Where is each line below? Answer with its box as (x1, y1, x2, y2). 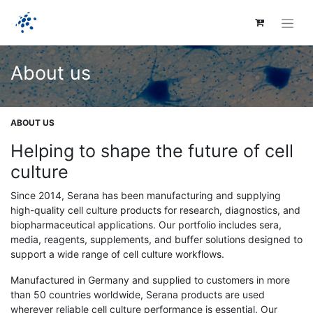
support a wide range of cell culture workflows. (10, 247, 224, 260)
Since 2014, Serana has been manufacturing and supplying (10, 189, 281, 201)
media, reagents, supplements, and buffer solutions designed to (10, 233, 303, 245)
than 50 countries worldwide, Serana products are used (10, 288, 265, 300)
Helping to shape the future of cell (10, 140, 293, 161)
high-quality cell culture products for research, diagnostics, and (10, 203, 300, 216)
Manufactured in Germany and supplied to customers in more (10, 273, 290, 286)
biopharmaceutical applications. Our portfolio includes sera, (10, 218, 282, 231)
